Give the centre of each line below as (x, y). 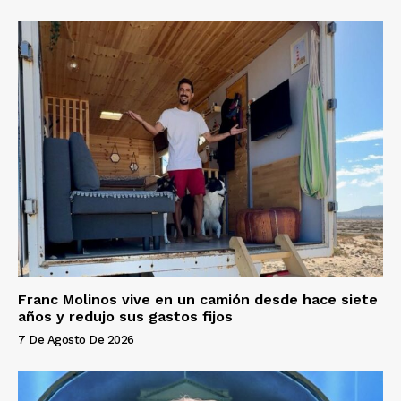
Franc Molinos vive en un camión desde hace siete (198, 299)
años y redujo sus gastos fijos (125, 316)
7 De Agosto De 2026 (76, 339)
